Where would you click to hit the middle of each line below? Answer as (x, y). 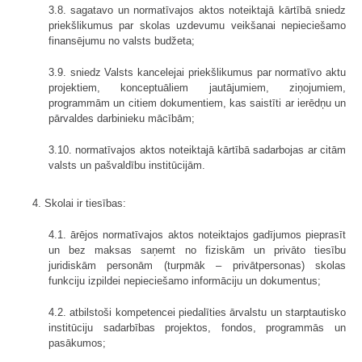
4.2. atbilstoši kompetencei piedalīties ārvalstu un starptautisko (197, 313)
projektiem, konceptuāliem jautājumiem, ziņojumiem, (197, 88)
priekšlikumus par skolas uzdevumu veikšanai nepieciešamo (197, 26)
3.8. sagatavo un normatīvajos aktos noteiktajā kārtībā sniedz (197, 11)
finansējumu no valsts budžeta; (122, 41)
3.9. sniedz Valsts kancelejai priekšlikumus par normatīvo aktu (197, 73)
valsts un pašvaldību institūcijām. (127, 166)
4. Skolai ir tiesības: (79, 204)
